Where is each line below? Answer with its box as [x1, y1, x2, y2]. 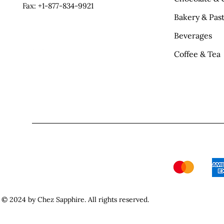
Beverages [174, 30, 212, 40]
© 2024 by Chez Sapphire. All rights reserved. [1, 195, 149, 204]
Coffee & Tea [174, 49, 221, 59]
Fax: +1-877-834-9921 [22, 1, 94, 10]
